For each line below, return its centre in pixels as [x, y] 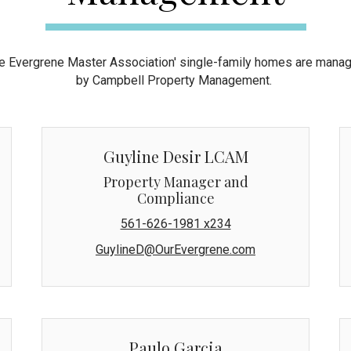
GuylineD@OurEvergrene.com [175, 249]
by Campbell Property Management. [175, 80]
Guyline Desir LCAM [175, 156]
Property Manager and [175, 181]
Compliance [175, 198]
